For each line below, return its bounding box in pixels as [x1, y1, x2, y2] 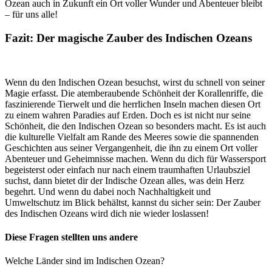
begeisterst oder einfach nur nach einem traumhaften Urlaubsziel [5, 164, 250, 175]
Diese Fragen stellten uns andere [5, 231, 138, 242]
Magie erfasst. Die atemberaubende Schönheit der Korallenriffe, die [5, 87, 263, 98]
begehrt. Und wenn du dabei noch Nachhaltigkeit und [5, 186, 211, 197]
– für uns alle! [5, 9, 58, 20]
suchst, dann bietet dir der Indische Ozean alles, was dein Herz [5, 175, 244, 186]
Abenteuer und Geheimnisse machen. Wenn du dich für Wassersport [5, 153, 266, 164]
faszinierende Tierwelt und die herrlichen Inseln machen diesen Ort [5, 98, 260, 109]
